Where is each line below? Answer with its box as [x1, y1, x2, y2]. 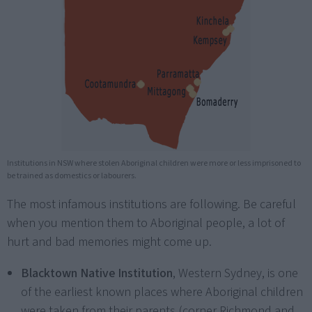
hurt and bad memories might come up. [7, 233, 212, 251]
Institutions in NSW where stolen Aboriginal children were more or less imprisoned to [7, 157, 301, 170]
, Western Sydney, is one [173, 265, 298, 283]
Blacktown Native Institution [21, 265, 173, 283]
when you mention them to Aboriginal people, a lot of [7, 214, 285, 233]
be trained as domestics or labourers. [7, 170, 136, 182]
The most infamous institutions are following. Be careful [7, 196, 296, 214]
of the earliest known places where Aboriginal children [21, 283, 303, 302]
